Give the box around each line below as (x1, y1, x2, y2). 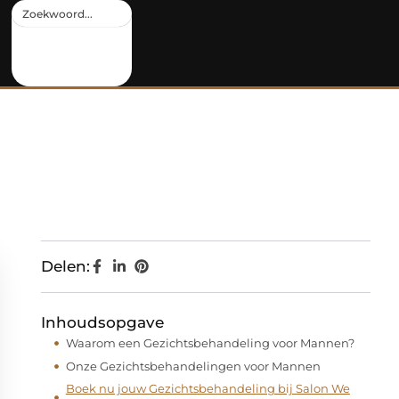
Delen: (41, 257, 90, 275)
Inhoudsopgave (41, 313, 164, 331)
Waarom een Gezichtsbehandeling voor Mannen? (66, 336, 354, 350)
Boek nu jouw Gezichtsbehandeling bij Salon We (65, 381, 350, 395)
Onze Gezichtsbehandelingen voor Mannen (66, 358, 321, 373)
